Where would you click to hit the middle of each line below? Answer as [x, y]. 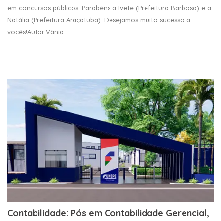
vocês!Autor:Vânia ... [39, 32]
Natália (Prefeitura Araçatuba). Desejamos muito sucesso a [99, 20]
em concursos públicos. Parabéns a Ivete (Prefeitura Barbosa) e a [109, 8]
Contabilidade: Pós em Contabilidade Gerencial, [108, 213]
